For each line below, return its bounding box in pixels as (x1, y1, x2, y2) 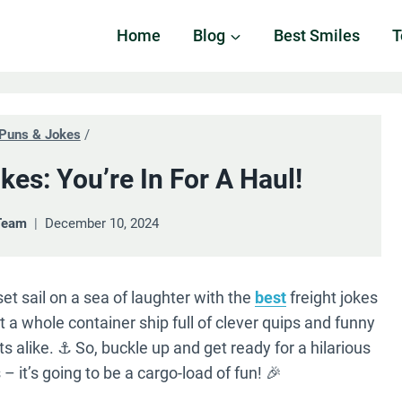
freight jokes (286, 288, 378, 307)
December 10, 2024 (45, 215, 160, 232)
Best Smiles (274, 26, 360, 45)
